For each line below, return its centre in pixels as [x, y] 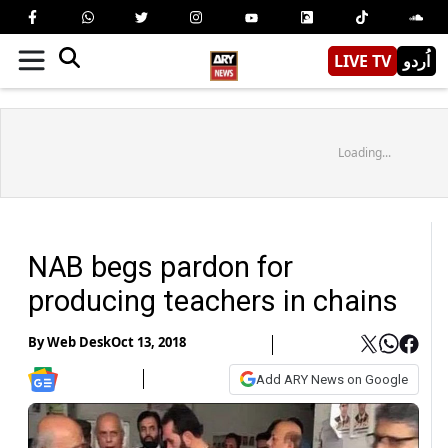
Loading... [364, 152]
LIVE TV [362, 60]
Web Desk [79, 342]
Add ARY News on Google [332, 379]
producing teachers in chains [213, 300]
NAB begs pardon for [160, 266]
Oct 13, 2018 [148, 342]
